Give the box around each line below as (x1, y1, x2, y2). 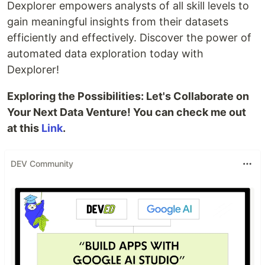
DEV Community (11, 159, 73, 169)
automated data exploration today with (7, 47, 203, 60)
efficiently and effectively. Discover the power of (7, 31, 251, 44)
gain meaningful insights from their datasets (7, 15, 228, 28)
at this (7, 121, 41, 134)
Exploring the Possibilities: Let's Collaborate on (7, 89, 249, 102)
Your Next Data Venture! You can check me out (7, 105, 246, 118)
